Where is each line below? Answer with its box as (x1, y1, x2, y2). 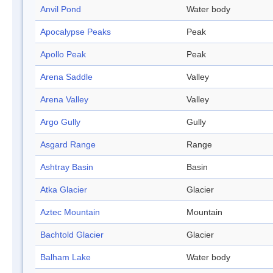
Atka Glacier (40, 185, 87, 195)
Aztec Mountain (40, 207, 100, 218)
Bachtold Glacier (40, 230, 104, 240)
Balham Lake (40, 252, 91, 263)
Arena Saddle (40, 72, 93, 82)
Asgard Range (40, 140, 96, 150)
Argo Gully (40, 117, 80, 127)
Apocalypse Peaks (40, 27, 111, 37)
